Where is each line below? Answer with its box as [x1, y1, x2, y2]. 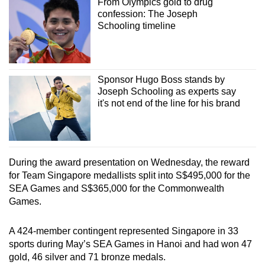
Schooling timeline [97, 20, 176, 31]
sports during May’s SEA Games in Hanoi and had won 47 [9, 239, 252, 250]
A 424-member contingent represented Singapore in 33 [9, 226, 238, 237]
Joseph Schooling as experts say [97, 86, 236, 97]
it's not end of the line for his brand [97, 98, 240, 109]
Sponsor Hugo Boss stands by [97, 75, 225, 85]
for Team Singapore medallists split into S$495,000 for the [9, 170, 250, 181]
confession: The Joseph [97, 8, 198, 19]
